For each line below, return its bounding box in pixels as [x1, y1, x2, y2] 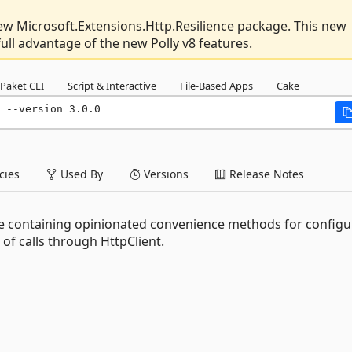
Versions [141, 166, 189, 181]
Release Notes [226, 166, 304, 181]
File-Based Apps [180, 78, 253, 93]
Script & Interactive [68, 78, 156, 93]
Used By [57, 166, 103, 181]
